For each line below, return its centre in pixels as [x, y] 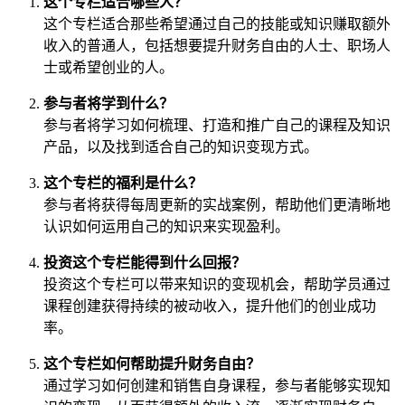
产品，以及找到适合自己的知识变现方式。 [181, 146]
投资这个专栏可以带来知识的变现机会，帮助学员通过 [217, 284]
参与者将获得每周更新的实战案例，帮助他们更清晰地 [217, 204]
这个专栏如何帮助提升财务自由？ [152, 363]
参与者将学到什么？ [108, 103]
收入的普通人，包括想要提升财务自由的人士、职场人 [217, 45]
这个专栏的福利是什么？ [123, 183]
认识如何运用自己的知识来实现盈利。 [166, 226]
